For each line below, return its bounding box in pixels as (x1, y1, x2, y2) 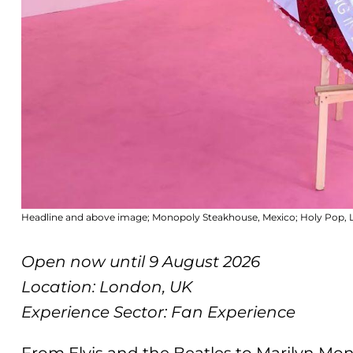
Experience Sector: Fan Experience (21, 303, 296, 322)
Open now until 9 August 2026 (21, 252, 261, 272)
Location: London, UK (21, 277, 193, 297)
